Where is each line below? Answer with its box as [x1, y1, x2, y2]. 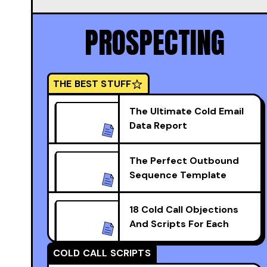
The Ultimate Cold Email [129, 105, 244, 117]
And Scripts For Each [129, 218, 229, 230]
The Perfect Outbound [129, 154, 239, 167]
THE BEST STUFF [53, 77, 132, 90]
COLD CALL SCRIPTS [53, 247, 151, 259]
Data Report [129, 119, 187, 132]
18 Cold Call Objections [129, 203, 238, 216]
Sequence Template [129, 168, 226, 181]
